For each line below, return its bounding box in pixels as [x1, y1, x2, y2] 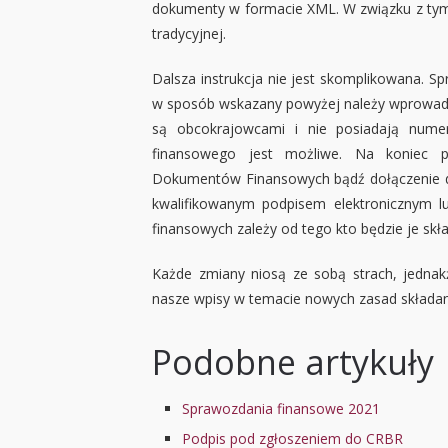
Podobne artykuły [152, 339, 434, 386]
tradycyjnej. [152, 24, 226, 44]
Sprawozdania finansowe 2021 [182, 399, 380, 419]
